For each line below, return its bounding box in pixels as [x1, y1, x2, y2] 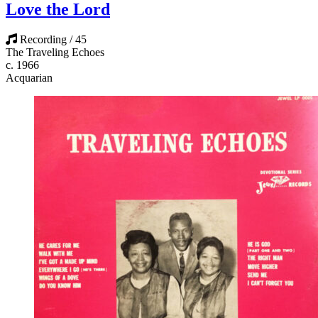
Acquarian [6, 72, 53, 84]
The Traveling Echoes [6, 46, 104, 59]
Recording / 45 [20, 33, 87, 46]
